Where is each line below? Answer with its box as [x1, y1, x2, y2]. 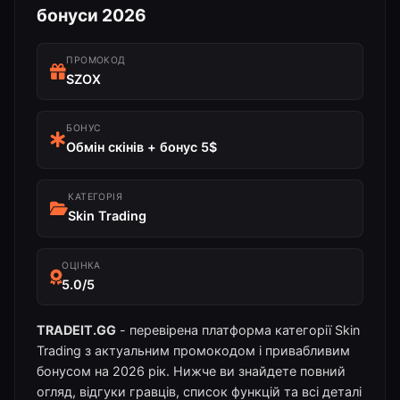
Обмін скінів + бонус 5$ [66, 139, 218, 155]
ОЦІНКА [62, 260, 101, 272]
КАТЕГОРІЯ [68, 190, 122, 203]
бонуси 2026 [37, 4, 146, 26]
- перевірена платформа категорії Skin [116, 322, 360, 338]
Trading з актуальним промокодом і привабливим [37, 343, 350, 359]
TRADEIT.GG [37, 322, 116, 338]
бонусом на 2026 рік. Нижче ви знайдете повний [37, 363, 346, 379]
